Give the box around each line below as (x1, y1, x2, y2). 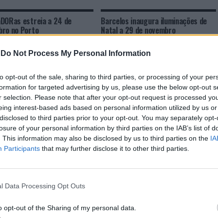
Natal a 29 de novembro (101, 24, 176, 36)
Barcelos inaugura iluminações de (101, 15, 207, 27)
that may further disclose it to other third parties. (40, 144, 189, 152)
